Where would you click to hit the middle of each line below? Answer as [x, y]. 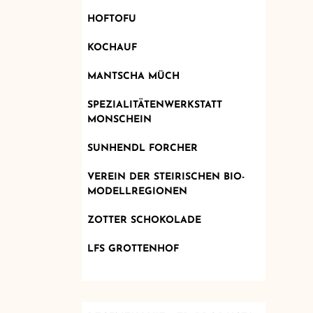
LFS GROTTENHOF [133, 249]
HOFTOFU [111, 20]
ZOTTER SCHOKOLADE [144, 221]
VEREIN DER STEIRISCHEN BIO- [166, 177]
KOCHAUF [112, 48]
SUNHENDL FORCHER [142, 149]
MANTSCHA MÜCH [133, 77]
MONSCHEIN [119, 120]
